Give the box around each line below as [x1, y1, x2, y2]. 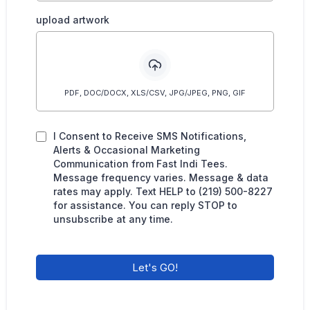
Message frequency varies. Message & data [53, 171, 268, 183]
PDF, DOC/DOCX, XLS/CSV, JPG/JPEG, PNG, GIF [64, 87, 246, 98]
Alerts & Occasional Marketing [53, 143, 200, 156]
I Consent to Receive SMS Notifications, [53, 129, 246, 142]
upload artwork [36, 13, 109, 26]
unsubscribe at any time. [53, 212, 173, 225]
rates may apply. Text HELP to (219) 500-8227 [53, 185, 273, 197]
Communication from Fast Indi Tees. [53, 157, 228, 170]
